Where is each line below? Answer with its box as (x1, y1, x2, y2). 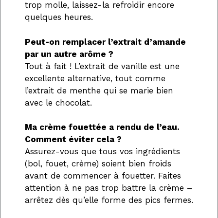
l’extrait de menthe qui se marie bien (25, 85, 173, 95)
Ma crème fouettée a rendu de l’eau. (25, 122, 180, 132)
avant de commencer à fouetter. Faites (25, 171, 181, 181)
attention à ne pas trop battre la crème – (25, 183, 192, 193)
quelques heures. (25, 12, 93, 22)
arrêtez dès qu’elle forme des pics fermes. (25, 195, 193, 205)
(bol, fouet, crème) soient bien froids (25, 159, 171, 169)
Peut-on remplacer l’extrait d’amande (25, 36, 186, 47)
